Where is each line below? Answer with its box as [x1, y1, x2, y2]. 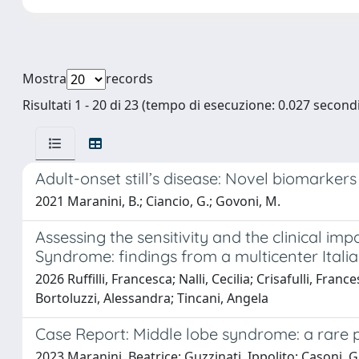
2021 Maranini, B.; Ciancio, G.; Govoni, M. [35, 192, 280, 210]
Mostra [22, 70, 67, 87]
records [106, 70, 153, 87]
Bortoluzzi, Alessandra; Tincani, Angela [35, 289, 268, 307]
